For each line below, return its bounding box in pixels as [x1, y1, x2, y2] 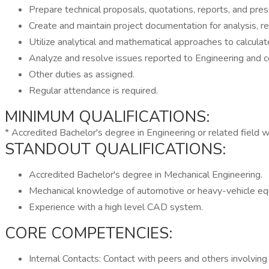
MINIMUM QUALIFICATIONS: [5, 106, 210, 127]
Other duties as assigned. [29, 68, 134, 81]
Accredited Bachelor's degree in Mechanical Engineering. [29, 168, 262, 181]
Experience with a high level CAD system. [29, 201, 203, 214]
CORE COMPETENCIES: [5, 223, 172, 244]
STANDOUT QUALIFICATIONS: [5, 139, 226, 160]
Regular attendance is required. [29, 84, 158, 97]
